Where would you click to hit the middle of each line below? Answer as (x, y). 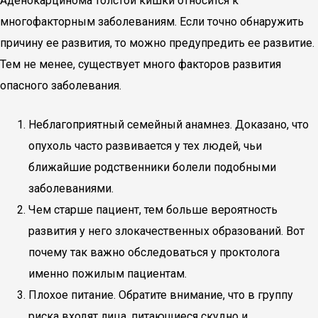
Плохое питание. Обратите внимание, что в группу (161, 295)
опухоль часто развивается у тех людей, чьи (145, 146)
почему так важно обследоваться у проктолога (154, 252)
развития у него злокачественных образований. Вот (166, 231)
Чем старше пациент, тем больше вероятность (153, 210)
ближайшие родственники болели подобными (152, 167)
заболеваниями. (71, 188)
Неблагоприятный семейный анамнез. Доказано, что (169, 125)
